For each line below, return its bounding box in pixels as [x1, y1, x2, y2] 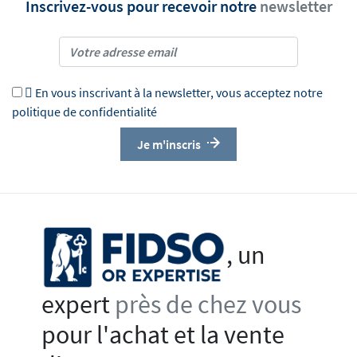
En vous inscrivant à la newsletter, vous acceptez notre [35, 84, 323, 101]
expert [41, 288, 116, 321]
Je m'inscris [137, 136, 201, 153]
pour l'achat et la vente [41, 319, 285, 351]
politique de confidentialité [12, 104, 157, 120]
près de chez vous [115, 288, 302, 321]
